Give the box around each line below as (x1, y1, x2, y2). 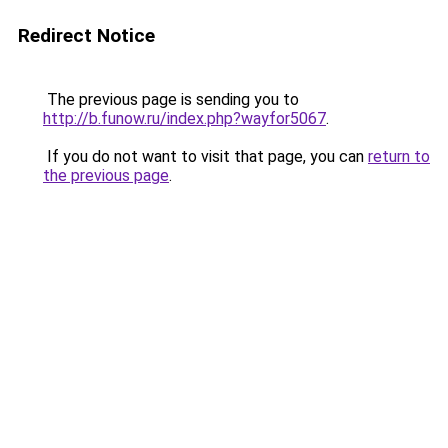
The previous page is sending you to (43, 90, 299, 109)
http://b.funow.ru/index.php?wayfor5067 (43, 109, 326, 128)
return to (368, 147, 430, 166)
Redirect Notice (18, 24, 155, 47)
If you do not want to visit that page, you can (43, 147, 368, 166)
